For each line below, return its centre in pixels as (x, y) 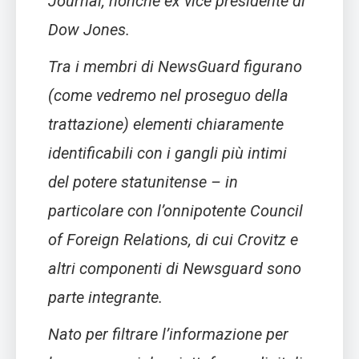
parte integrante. (105, 298)
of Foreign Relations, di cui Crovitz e (173, 240)
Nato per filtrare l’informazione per (168, 335)
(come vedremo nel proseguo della (168, 96)
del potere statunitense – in (143, 182)
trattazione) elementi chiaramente (166, 125)
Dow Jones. (89, 30)
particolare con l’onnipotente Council (175, 211)
